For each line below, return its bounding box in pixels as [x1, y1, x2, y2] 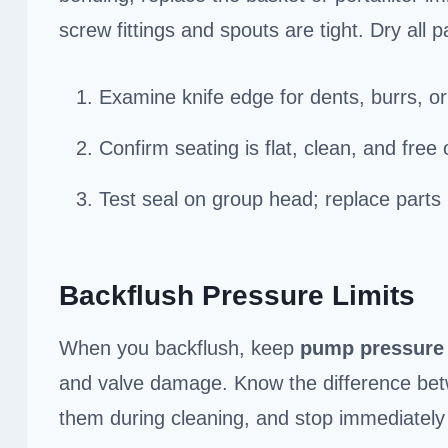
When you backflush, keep [59, 336, 300, 359]
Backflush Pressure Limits [59, 279, 415, 311]
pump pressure [300, 336, 444, 359]
